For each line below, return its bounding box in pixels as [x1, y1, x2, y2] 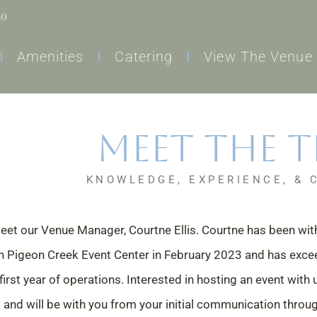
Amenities [16, 47, 84, 65]
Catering [115, 47, 173, 65]
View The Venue [204, 47, 313, 65]
